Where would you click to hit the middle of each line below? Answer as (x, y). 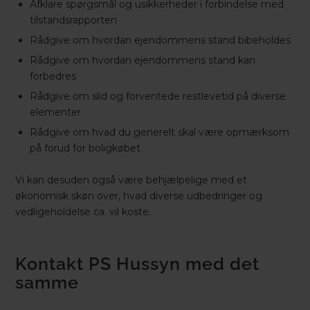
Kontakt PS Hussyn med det (138, 263)
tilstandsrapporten (74, 20)
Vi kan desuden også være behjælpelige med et (131, 180)
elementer (56, 112)
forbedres (53, 76)
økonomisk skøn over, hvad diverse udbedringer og (139, 195)
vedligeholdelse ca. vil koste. (83, 211)
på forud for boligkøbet (85, 148)
